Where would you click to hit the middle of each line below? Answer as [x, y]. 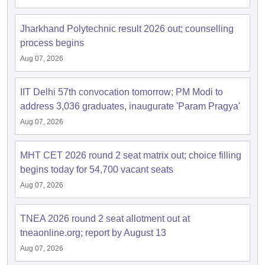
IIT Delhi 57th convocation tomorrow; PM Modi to [122, 92]
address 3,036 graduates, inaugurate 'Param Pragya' [130, 106]
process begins [52, 43]
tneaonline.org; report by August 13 [93, 233]
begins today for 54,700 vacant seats [97, 169]
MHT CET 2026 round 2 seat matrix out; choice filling [131, 155]
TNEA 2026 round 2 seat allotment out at [105, 219]
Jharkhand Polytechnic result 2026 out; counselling [127, 29]
